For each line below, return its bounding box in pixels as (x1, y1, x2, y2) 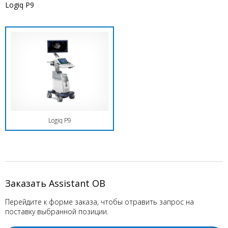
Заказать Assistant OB (5, 177, 105, 189)
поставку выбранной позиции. (5, 207, 108, 216)
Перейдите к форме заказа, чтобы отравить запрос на (5, 197, 194, 207)
